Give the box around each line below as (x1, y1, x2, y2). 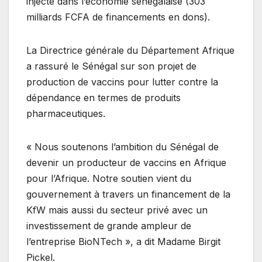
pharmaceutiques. (26, 107, 105, 119)
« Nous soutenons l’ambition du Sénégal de (26, 140, 219, 153)
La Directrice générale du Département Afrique (26, 44, 235, 56)
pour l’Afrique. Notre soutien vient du (26, 172, 191, 184)
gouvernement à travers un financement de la (26, 188, 230, 200)
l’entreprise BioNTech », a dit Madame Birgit (26, 235, 220, 247)
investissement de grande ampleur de (26, 219, 191, 232)
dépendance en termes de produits (26, 91, 181, 104)
